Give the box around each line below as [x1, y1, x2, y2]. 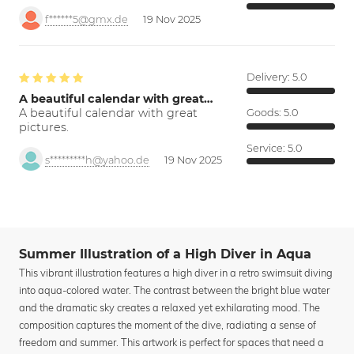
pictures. [19, 120, 69, 135]
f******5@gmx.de [45, 13, 128, 26]
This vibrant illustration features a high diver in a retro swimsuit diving [19, 266, 333, 280]
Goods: [247, 106, 284, 119]
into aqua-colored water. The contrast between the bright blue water [19, 284, 330, 297]
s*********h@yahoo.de [45, 154, 149, 167]
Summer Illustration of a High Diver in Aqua [19, 247, 311, 262]
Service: [247, 141, 288, 154]
